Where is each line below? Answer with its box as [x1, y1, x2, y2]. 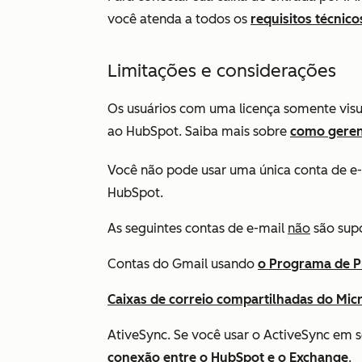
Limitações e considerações [107, 60, 336, 82]
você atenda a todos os [107, 11, 250, 27]
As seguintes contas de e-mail [107, 221, 288, 236]
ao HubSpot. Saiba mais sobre [107, 124, 290, 139]
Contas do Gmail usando [107, 256, 258, 271]
